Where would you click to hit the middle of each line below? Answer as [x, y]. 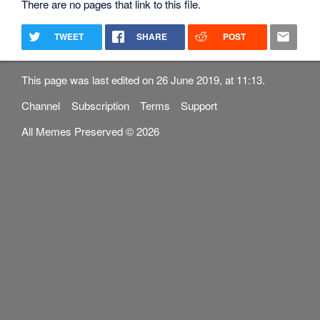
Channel [41, 106]
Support [199, 106]
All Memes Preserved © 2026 [91, 131]
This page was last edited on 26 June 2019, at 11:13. [144, 79]
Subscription [100, 106]
